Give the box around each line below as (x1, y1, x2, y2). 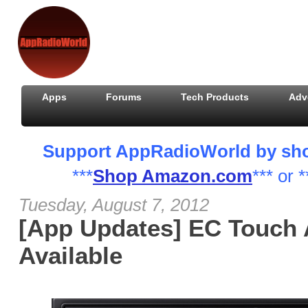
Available (19, 242, 122, 269)
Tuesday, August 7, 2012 (19, 195, 209, 215)
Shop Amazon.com (93, 166, 252, 186)
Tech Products (181, 91, 250, 102)
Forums (106, 91, 142, 102)
